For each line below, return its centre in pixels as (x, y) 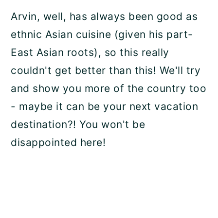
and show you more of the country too (109, 89)
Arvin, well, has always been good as (104, 17)
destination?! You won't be (78, 125)
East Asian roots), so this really (90, 53)
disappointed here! (58, 143)
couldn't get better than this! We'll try (106, 71)
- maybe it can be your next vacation (105, 107)
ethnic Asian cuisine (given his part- (102, 35)
